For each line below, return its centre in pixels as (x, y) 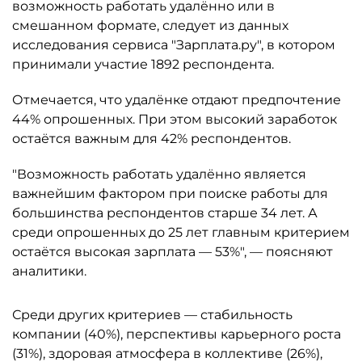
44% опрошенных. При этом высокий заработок (175, 119)
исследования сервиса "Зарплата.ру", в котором (174, 45)
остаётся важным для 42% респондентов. (152, 139)
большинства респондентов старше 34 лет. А (165, 213)
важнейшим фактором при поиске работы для (170, 194)
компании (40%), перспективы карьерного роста (177, 334)
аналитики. (49, 271)
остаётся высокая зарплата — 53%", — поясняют (173, 252)
